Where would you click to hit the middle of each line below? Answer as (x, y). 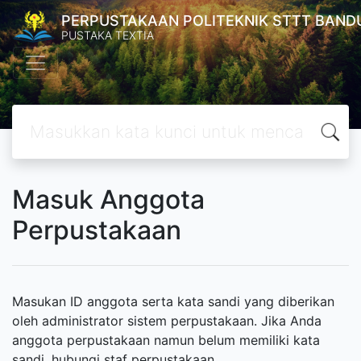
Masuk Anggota (108, 199)
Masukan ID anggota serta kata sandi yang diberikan (173, 301)
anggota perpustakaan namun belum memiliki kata (166, 340)
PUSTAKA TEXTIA (108, 35)
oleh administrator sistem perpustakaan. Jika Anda (167, 321)
